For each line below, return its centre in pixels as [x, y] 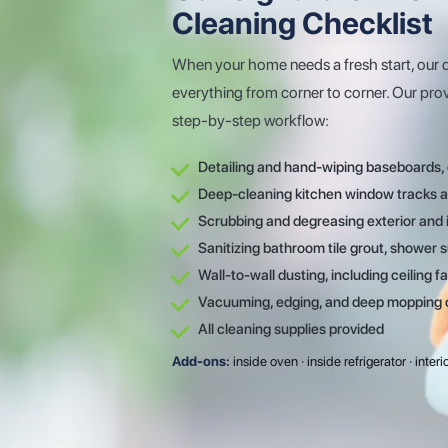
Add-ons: [201, 360]
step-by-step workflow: [250, 121]
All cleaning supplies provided [290, 328]
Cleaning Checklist [302, 23]
